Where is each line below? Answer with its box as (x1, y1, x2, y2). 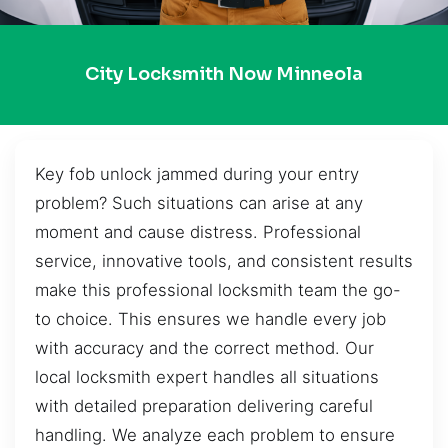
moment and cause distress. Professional (35, 221, 361, 242)
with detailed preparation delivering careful (35, 395, 373, 416)
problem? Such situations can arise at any (35, 192, 363, 213)
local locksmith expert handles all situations (35, 366, 379, 387)
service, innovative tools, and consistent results (35, 250, 413, 271)
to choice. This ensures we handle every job (35, 308, 386, 329)
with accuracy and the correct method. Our (35, 337, 374, 358)
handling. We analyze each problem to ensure (35, 424, 395, 445)
